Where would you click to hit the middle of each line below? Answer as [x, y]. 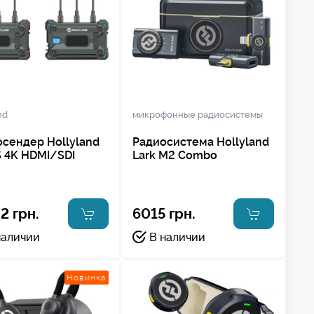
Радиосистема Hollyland [200, 142]
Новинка [86, 277]
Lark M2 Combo [175, 156]
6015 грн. [164, 214]
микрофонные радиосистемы [197, 115]
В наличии [177, 238]
